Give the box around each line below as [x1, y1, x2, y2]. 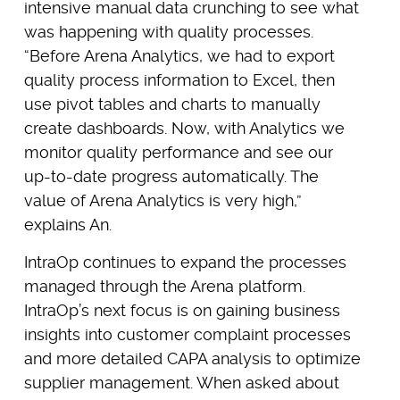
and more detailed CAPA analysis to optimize [23, 349, 361, 369]
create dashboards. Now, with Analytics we [23, 119, 345, 138]
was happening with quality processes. [23, 22, 313, 42]
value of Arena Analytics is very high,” [23, 191, 302, 211]
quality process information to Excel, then [23, 71, 335, 90]
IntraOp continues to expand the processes [23, 253, 346, 272]
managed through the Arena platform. [23, 277, 305, 296]
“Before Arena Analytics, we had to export [23, 46, 335, 66]
